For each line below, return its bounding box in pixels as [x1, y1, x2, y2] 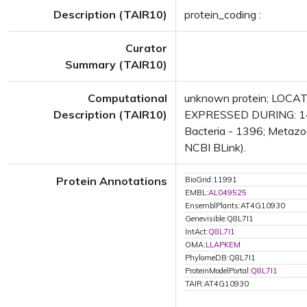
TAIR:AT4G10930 [185, 279, 249, 288]
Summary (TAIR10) [65, 58, 167, 71]
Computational [88, 91, 167, 105]
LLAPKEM [206, 240, 241, 249]
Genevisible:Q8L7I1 [185, 214, 254, 223]
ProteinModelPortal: [185, 266, 251, 275]
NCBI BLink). [184, 140, 246, 154]
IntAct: [185, 227, 208, 236]
